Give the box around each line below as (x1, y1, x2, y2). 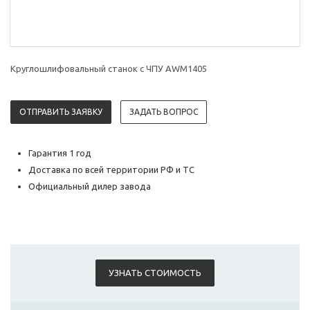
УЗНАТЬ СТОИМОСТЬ (109, 268, 201, 278)
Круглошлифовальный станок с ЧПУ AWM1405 (10, 64, 207, 74)
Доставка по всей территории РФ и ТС (28, 165, 194, 175)
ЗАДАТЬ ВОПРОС (129, 107, 198, 117)
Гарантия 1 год (28, 148, 91, 158)
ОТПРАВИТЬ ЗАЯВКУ (19, 107, 102, 117)
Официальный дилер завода (28, 181, 151, 192)
